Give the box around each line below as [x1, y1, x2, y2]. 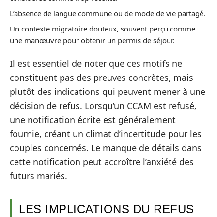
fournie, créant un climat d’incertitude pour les [10, 128, 201, 139]
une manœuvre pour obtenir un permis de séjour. [10, 35, 175, 45]
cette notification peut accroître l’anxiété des [10, 156, 194, 168]
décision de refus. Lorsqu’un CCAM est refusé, [10, 100, 197, 111]
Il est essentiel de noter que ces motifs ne [10, 58, 182, 69]
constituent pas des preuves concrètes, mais [10, 72, 193, 83]
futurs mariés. [10, 170, 67, 182]
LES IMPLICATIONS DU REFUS [19, 202, 194, 216]
